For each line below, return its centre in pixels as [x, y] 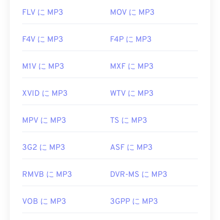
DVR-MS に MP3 [139, 175]
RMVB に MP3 [47, 175]
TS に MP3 [129, 121]
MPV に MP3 [44, 121]
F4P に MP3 [131, 40]
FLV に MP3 [43, 13]
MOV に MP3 [132, 13]
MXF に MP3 [132, 67]
